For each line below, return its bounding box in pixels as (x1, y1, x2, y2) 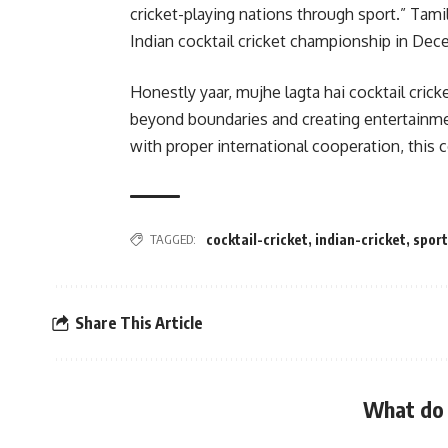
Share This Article (75, 312, 203, 333)
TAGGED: (150, 231, 196, 248)
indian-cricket (315, 231, 406, 249)
